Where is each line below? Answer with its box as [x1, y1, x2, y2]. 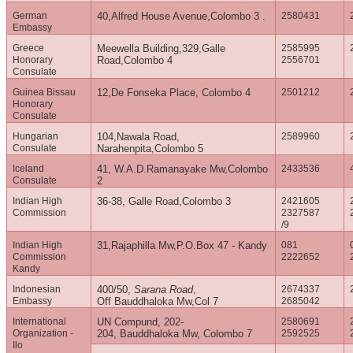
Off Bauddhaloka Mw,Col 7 [97, 295, 219, 308]
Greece [13, 43, 45, 54]
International [13, 316, 67, 328]
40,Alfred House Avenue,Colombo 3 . [97, 10, 266, 23]
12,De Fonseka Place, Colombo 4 [97, 87, 251, 99]
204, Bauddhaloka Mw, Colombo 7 [97, 328, 253, 340]
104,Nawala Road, [97, 131, 180, 143]
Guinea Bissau [13, 87, 76, 98]
